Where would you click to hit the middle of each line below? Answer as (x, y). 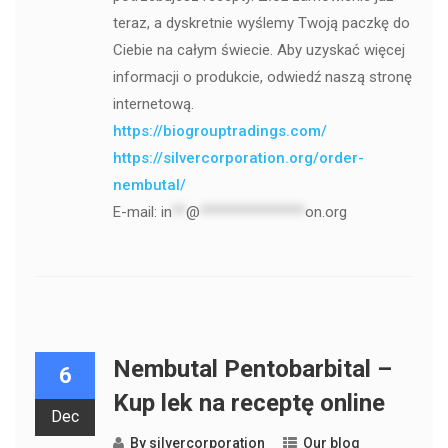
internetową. (153, 104)
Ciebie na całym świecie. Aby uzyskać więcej (258, 50)
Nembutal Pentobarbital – (252, 369)
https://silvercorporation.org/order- (238, 158)
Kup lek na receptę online (248, 403)
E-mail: (136, 212)
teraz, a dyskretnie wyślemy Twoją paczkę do (261, 23)
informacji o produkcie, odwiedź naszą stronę (262, 77)
